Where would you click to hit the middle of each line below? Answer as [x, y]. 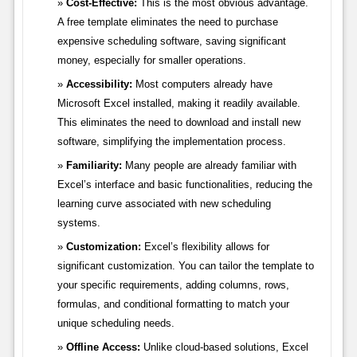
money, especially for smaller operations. [151, 61]
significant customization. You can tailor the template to [185, 266]
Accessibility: [99, 84]
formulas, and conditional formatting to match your [173, 304]
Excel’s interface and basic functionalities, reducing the [184, 185]
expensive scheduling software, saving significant [171, 41]
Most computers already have [202, 84]
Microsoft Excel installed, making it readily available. [178, 104]
